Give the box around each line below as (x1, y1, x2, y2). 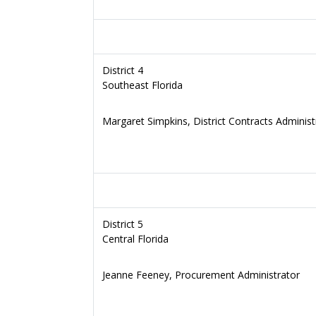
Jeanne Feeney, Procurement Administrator (102, 268, 300, 281)
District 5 (102, 217, 143, 231)
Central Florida (102, 232, 169, 245)
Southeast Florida (102, 78, 183, 92)
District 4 (102, 63, 143, 77)
